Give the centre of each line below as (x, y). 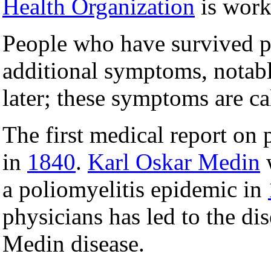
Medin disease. (73, 243)
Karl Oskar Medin (174, 162)
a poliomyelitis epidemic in (135, 189)
